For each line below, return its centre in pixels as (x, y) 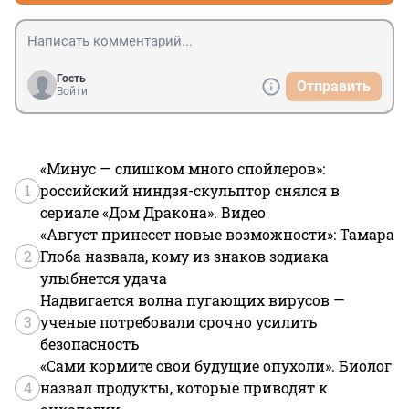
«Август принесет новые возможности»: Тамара (217, 235)
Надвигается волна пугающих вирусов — (193, 300)
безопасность (89, 344)
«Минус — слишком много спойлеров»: (183, 169)
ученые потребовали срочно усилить (178, 322)
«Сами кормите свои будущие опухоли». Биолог (216, 366)
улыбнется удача (104, 278)
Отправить (334, 87)
